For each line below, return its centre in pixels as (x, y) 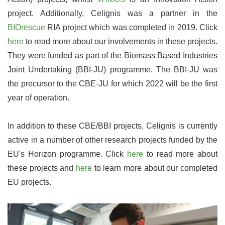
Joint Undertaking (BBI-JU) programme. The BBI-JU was (113, 69)
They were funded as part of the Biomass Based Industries (113, 55)
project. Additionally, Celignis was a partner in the (113, 13)
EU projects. (29, 182)
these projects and (42, 168)
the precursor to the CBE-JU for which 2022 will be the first (113, 83)
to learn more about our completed (155, 168)
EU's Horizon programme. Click (67, 154)
